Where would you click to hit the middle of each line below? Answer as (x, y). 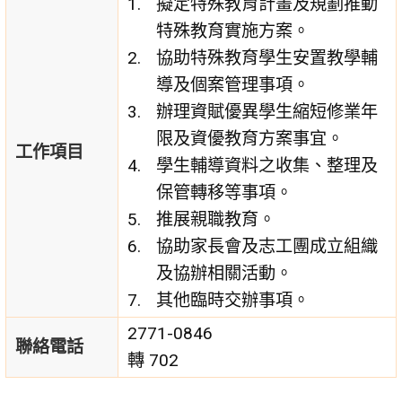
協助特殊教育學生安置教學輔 (267, 58)
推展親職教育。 (216, 220)
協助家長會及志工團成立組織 (267, 247)
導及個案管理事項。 (233, 85)
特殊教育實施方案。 (233, 31)
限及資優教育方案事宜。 (250, 139)
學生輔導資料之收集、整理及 (267, 166)
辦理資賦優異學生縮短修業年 (267, 112)
